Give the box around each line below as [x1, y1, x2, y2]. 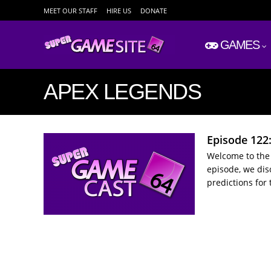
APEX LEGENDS [44, 79, 201, 104]
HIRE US [106, 6, 131, 15]
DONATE [140, 6, 167, 15]
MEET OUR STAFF [44, 6, 97, 15]
